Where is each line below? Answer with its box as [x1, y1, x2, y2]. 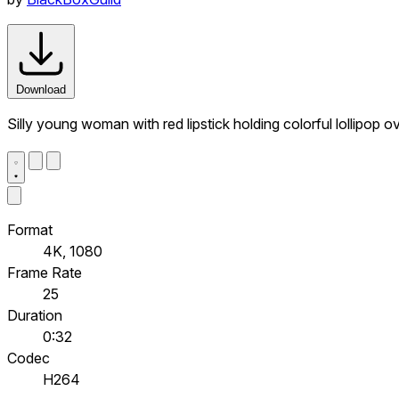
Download [16, 82, 66, 96]
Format [7, 220, 53, 239]
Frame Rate [7, 263, 82, 281]
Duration [7, 305, 62, 324]
